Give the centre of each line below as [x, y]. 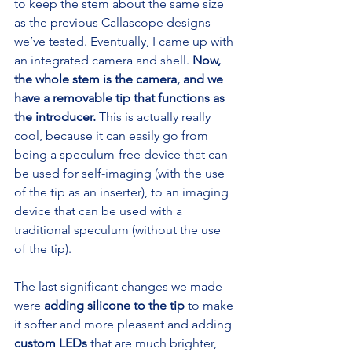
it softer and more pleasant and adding [125, 324]
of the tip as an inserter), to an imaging [123, 192]
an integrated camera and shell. [103, 60]
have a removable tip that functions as [121, 97]
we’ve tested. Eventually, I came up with [125, 41]
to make [211, 305]
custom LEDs [51, 343]
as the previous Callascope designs [114, 22]
